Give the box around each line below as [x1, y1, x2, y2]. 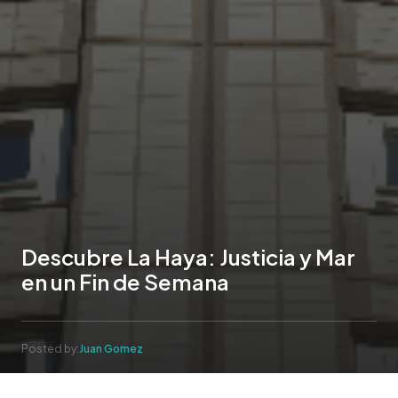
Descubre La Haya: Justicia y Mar [21, 243, 355, 270]
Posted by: [21, 341, 79, 355]
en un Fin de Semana [21, 267, 229, 295]
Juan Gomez [79, 341, 143, 355]
